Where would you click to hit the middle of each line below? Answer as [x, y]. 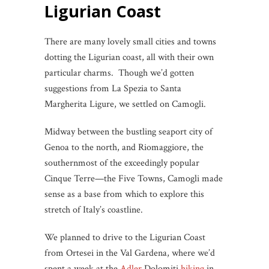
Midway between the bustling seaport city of [128, 132]
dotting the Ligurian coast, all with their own [129, 58]
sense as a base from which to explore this [124, 195]
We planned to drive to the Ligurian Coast [125, 238]
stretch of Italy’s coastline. [94, 210]
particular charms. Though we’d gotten [119, 73]
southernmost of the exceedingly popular [122, 163]
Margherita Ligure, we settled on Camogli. [125, 104]
